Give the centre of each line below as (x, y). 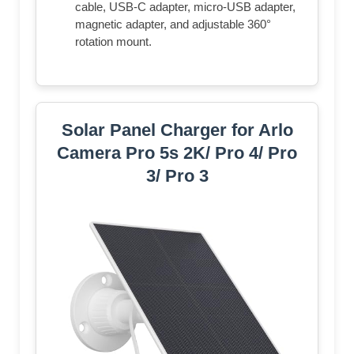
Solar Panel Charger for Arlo (177, 130)
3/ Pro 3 (177, 175)
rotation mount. (113, 41)
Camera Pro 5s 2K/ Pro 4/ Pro (177, 153)
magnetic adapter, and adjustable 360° (173, 24)
